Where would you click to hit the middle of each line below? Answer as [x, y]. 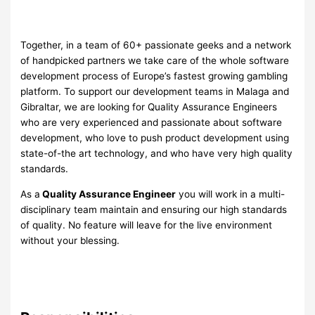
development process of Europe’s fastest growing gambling [154, 76]
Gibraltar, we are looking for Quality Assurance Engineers [149, 107]
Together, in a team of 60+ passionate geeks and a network [156, 45]
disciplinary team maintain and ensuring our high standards [154, 209]
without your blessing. [70, 240]
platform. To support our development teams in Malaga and [155, 91]
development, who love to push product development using [155, 137]
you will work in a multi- [231, 194]
